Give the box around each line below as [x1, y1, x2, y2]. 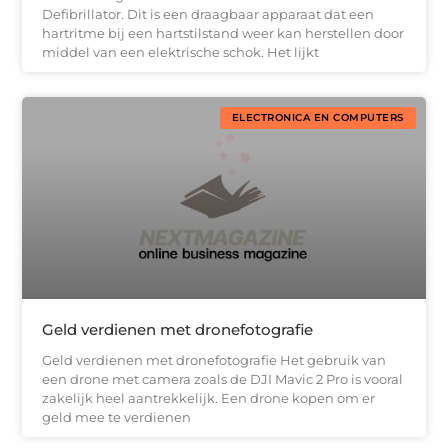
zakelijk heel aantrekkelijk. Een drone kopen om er [42, 389, 376, 406]
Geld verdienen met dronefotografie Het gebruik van [42, 351, 387, 368]
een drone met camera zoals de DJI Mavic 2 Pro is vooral [42, 370, 404, 387]
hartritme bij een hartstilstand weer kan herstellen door [42, 25, 405, 42]
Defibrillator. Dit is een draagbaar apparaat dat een [42, 6, 375, 23]
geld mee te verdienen [42, 408, 192, 425]
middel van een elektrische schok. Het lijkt [42, 44, 320, 61]
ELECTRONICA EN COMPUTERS [231, 111, 404, 125]
